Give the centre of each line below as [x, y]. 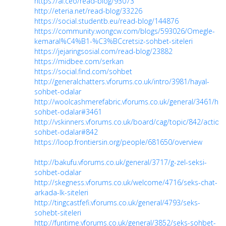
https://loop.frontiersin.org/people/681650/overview [118, 142]
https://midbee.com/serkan [79, 62]
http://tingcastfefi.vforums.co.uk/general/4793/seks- [117, 203]
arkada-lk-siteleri [61, 193]
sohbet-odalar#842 [66, 132]
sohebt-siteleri [58, 213]
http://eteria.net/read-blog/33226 [88, 11]
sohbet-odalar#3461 [68, 112]
